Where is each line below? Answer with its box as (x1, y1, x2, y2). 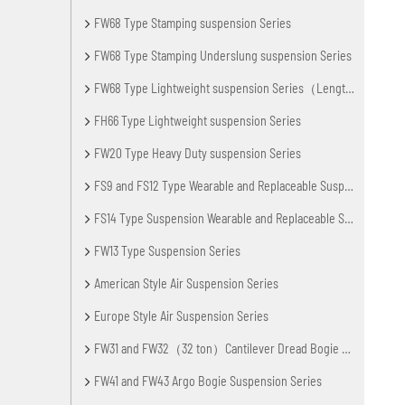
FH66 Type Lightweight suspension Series (94, 112, 302, 128)
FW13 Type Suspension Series (94, 242, 241, 259)
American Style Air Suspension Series (94, 275, 279, 291)
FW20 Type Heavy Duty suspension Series (94, 145, 302, 161)
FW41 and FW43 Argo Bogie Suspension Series (94, 372, 323, 389)
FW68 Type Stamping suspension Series (94, 14, 292, 31)
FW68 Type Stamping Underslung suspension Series (94, 47, 353, 63)
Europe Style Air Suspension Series (94, 307, 269, 324)
